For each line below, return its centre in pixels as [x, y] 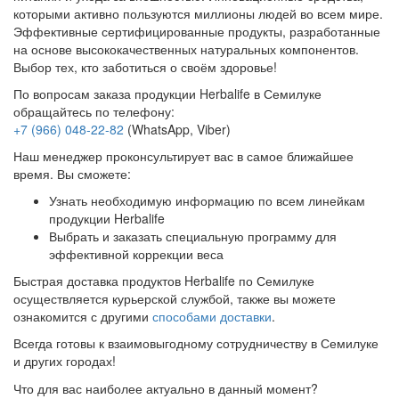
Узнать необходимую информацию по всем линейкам [207, 201]
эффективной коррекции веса [136, 254]
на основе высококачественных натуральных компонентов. [186, 49]
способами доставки [212, 317]
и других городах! [65, 361]
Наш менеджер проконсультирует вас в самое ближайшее [183, 156]
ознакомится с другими [83, 317]
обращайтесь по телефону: [94, 112]
